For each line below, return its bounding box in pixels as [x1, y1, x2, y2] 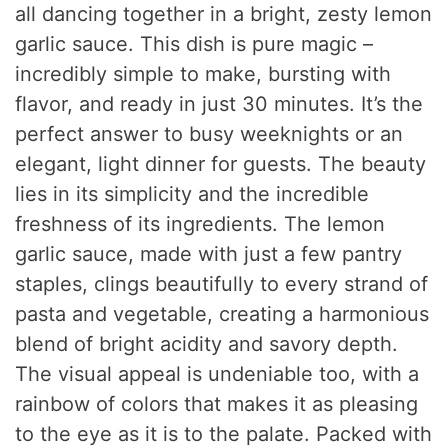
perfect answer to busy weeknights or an [15, 121, 404, 146]
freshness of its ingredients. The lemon [15, 211, 386, 236]
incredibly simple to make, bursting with [15, 61, 392, 86]
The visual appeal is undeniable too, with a [15, 361, 420, 386]
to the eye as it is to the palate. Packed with [15, 421, 433, 446]
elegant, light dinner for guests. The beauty [15, 151, 427, 176]
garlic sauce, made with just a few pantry [15, 241, 403, 266]
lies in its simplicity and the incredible [15, 181, 370, 206]
